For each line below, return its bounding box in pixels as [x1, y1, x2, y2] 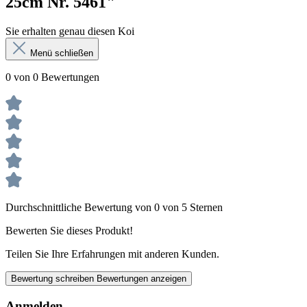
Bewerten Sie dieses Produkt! [5, 225, 133, 237]
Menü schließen [30, 48, 93, 59]
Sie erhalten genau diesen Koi [5, 25, 134, 38]
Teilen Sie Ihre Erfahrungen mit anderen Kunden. [5, 248, 219, 260]
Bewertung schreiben [11, 273, 97, 284]
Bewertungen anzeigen [97, 273, 186, 284]
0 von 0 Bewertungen [5, 71, 99, 84]
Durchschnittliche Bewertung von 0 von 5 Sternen [5, 201, 223, 214]
